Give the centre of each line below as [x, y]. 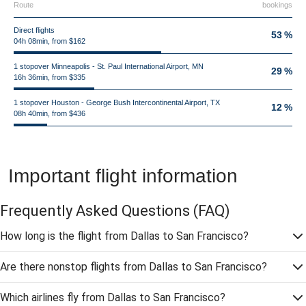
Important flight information [123, 176]
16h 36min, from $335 [50, 77]
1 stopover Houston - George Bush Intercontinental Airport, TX [117, 102]
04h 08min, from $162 [50, 41]
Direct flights [34, 30]
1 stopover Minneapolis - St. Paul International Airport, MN [109, 66]
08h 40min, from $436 [50, 113]
